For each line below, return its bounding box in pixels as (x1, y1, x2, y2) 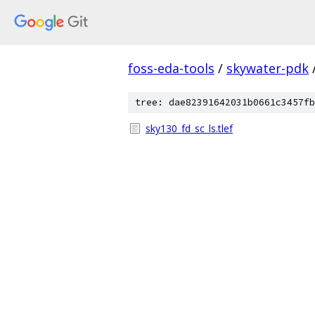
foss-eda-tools (128, 60, 214, 77)
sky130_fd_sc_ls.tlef (146, 122, 233, 135)
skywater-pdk (226, 60, 309, 77)
